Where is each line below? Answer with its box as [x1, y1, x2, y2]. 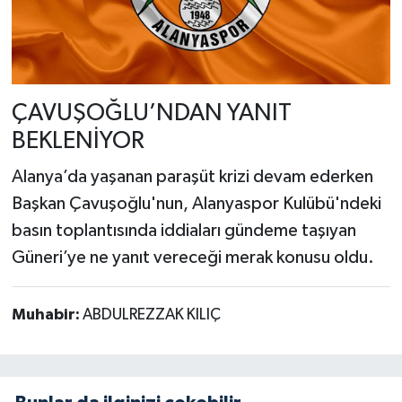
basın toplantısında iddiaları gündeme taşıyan [11, 221, 356, 240]
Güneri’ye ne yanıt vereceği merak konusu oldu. [11, 248, 374, 267]
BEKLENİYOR [11, 129, 144, 154]
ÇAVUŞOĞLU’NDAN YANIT [11, 101, 292, 127]
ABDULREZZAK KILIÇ [82, 306, 221, 323]
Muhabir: [11, 306, 83, 323]
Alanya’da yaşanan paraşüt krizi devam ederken [11, 167, 373, 186]
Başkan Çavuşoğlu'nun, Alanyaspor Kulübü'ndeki [11, 194, 381, 213]
